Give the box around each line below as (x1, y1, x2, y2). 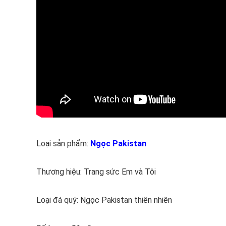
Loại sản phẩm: (36, 139, 90, 148)
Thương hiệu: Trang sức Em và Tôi (36, 167, 156, 177)
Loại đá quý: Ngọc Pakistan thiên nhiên (36, 195, 172, 205)
